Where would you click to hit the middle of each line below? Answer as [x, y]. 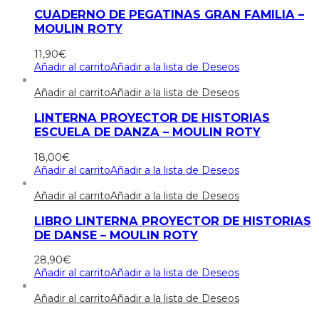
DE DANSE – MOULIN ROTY [116, 235]
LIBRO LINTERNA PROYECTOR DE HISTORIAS [173, 220]
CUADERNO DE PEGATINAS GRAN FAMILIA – [169, 15]
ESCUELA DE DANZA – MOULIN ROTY [147, 132]
